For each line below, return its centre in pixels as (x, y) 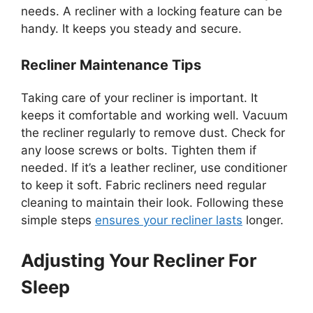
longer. (263, 220)
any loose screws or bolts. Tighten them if (139, 151)
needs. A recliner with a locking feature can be (152, 11)
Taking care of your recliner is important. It (139, 98)
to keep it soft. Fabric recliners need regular (144, 185)
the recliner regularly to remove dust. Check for (153, 133)
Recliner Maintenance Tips (111, 65)
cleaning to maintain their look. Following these (152, 203)
